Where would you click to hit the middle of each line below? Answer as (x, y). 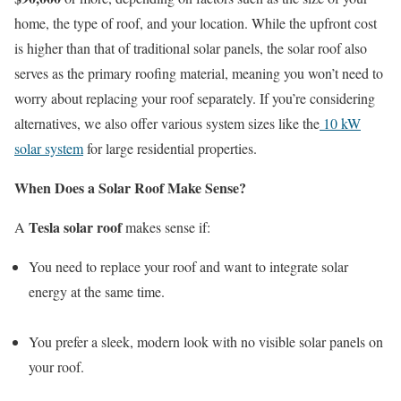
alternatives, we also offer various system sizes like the (167, 123)
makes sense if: (166, 226)
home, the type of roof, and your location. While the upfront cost (196, 22)
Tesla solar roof (75, 226)
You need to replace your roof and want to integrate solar (188, 266)
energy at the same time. (97, 291)
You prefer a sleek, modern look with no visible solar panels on (206, 341)
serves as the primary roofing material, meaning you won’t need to (199, 73)
